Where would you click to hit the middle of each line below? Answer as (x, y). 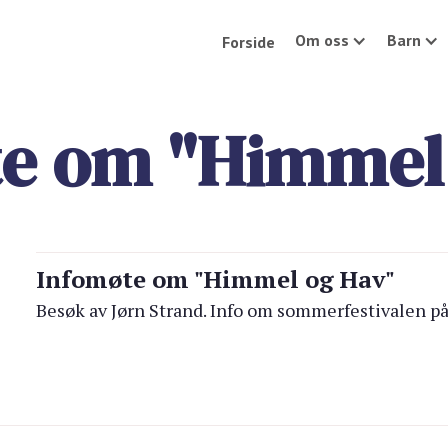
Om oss (322, 40)
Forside (249, 42)
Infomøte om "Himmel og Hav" (216, 279)
